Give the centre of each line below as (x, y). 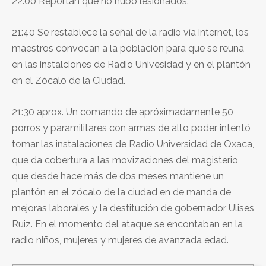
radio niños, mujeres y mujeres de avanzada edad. (120, 240)
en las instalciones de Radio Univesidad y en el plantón (131, 64)
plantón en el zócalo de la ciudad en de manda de (121, 192)
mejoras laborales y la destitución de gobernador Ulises (133, 208)
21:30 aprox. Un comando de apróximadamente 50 (123, 112)
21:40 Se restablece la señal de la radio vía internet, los (130, 32)
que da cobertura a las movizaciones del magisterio (125, 160)
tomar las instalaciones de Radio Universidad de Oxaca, (133, 144)
